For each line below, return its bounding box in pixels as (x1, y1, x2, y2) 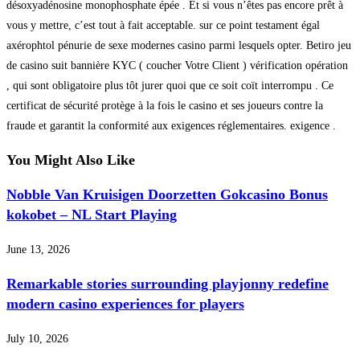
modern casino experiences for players (6, 295, 244, 312)
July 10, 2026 (6, 332, 68, 345)
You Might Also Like (6, 151, 135, 168)
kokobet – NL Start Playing (6, 206, 177, 223)
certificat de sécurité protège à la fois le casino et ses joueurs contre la (6, 99, 323, 112)
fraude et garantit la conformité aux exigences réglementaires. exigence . (6, 119, 336, 132)
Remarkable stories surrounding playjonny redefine (6, 275, 329, 292)
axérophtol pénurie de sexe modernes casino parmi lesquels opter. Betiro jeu (6, 39, 351, 51)
